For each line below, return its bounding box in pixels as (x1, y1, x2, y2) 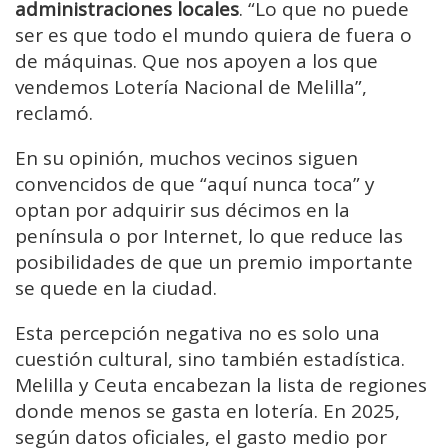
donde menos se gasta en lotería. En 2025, (15, 398, 400, 425)
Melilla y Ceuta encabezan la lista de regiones (15, 372, 427, 399)
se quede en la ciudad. (15, 275, 217, 302)
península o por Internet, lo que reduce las (15, 223, 403, 250)
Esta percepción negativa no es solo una (15, 320, 380, 347)
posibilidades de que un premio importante (15, 249, 413, 276)
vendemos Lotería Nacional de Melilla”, (15, 74, 367, 101)
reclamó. (15, 100, 93, 127)
